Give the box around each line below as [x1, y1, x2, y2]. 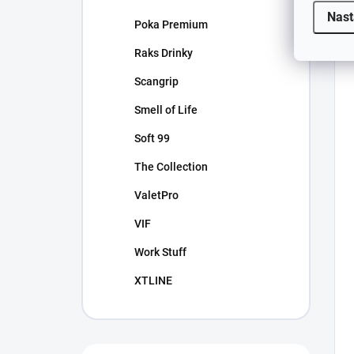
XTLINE [134, 274, 172, 287]
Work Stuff [134, 246, 186, 258]
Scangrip [134, 75, 179, 88]
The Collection [134, 160, 208, 173]
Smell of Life [134, 104, 198, 116]
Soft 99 [134, 132, 170, 145]
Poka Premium [134, 18, 208, 31]
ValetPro [134, 189, 179, 201]
